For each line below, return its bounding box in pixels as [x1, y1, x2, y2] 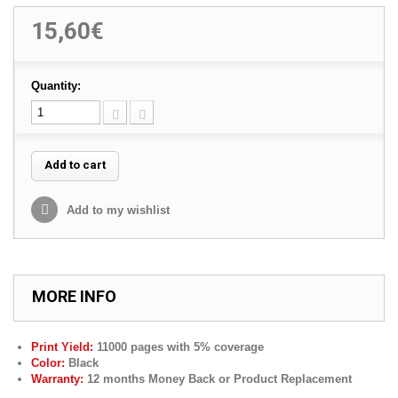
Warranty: [31, 372, 84, 386]
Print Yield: [31, 340, 93, 354]
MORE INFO [32, 287, 116, 306]
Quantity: [31, 79, 81, 92]
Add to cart [44, 158, 106, 171]
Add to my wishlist [63, 203, 170, 217]
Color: [31, 356, 65, 370]
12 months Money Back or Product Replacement [84, 372, 352, 386]
